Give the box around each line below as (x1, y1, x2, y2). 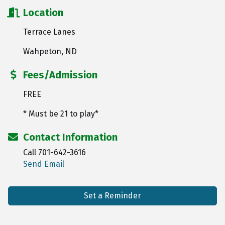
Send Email (23, 159, 64, 169)
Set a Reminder (84, 190, 141, 200)
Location (23, 6, 63, 19)
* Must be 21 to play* (23, 108, 98, 119)
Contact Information (23, 131, 118, 143)
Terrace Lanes (23, 27, 75, 37)
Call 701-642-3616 (23, 147, 86, 157)
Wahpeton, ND (23, 46, 77, 56)
